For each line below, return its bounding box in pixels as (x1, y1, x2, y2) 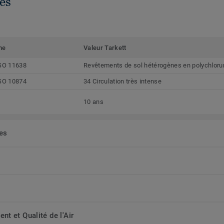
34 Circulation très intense (83, 77, 161, 85)
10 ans (83, 98, 103, 106)
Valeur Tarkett (83, 44, 126, 52)
